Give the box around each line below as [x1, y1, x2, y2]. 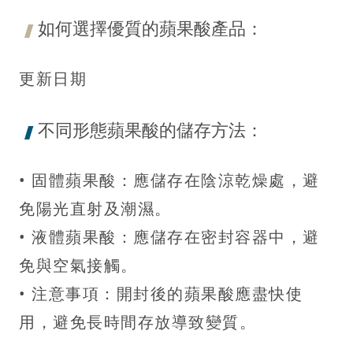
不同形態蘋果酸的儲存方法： [38, 117, 263, 141]
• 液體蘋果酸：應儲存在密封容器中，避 [19, 225, 320, 247]
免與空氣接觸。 [19, 254, 138, 276]
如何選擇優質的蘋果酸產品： [38, 15, 263, 39]
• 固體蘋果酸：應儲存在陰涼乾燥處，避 [19, 169, 320, 191]
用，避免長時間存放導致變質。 [19, 310, 256, 333]
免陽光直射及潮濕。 [19, 197, 172, 219]
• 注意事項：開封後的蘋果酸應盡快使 [19, 282, 303, 304]
